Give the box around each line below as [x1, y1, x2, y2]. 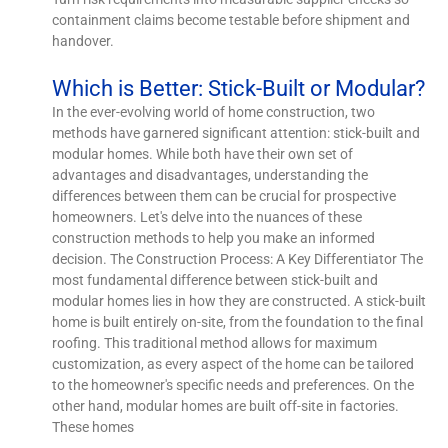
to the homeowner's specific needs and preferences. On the [52, 376, 415, 393]
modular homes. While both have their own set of [52, 145, 354, 162]
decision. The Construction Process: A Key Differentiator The [52, 250, 424, 267]
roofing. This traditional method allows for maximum [52, 334, 378, 351]
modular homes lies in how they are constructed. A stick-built [52, 292, 427, 309]
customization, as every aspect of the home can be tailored [52, 355, 415, 372]
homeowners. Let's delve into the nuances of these [52, 208, 363, 225]
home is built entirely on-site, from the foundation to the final [52, 313, 424, 330]
